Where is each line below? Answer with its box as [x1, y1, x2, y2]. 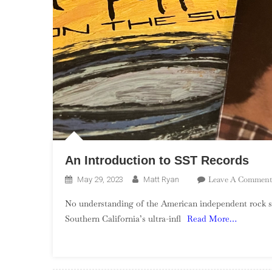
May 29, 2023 [77, 174, 123, 184]
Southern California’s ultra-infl [65, 212, 181, 224]
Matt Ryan [143, 174, 179, 184]
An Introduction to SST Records [65, 153, 249, 167]
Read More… [187, 212, 237, 224]
